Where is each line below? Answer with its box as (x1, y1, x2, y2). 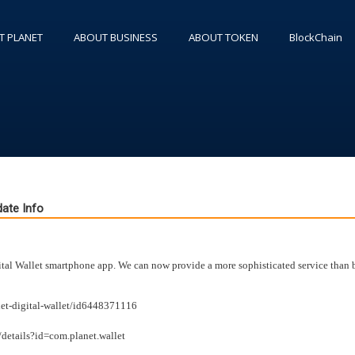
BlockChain (289, 30, 342, 45)
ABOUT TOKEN (189, 30, 258, 45)
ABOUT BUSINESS (74, 30, 158, 45)
